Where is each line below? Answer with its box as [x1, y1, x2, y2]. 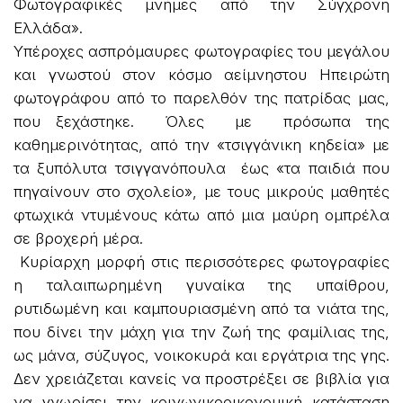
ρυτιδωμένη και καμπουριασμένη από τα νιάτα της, [13, 299, 390, 318]
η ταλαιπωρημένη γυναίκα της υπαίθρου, [13, 275, 390, 294]
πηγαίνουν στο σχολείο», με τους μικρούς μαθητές [13, 182, 390, 201]
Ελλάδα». [13, 18, 83, 37]
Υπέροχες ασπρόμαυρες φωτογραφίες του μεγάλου [13, 41, 390, 60]
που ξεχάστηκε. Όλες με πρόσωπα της [13, 112, 390, 130]
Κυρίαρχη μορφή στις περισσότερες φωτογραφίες [13, 252, 390, 271]
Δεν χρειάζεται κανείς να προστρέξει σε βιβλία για [13, 369, 390, 388]
